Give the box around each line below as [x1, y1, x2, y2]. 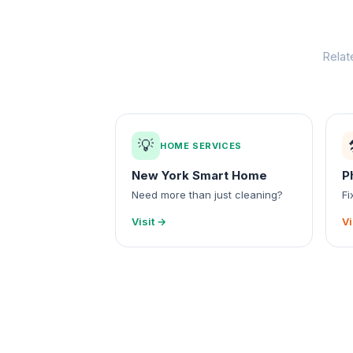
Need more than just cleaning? [132, 188, 283, 201]
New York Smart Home [132, 168, 267, 183]
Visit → [132, 215, 166, 228]
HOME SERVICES [160, 139, 242, 151]
